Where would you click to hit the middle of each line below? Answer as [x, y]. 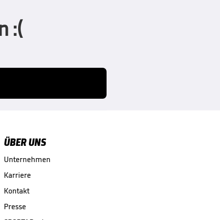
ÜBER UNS [25, 142]
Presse [15, 207]
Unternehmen [27, 160]
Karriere [17, 175]
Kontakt [16, 191]
